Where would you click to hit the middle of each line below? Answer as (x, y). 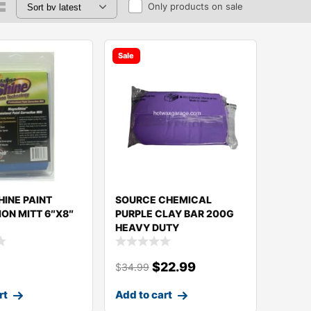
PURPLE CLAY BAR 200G (174, 213)
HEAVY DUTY (147, 227)
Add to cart (143, 295)
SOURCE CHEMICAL (163, 199)
